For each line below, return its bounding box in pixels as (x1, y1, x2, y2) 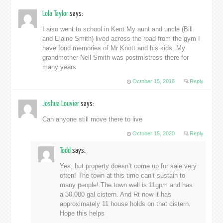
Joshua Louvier (42, 100, 81, 109)
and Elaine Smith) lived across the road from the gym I (42, 35, 201, 43)
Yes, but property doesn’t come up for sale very (59, 162, 197, 170)
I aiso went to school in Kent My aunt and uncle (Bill (42, 25, 193, 33)
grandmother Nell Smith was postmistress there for (42, 54, 189, 62)
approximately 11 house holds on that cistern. (59, 200, 191, 208)
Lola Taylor (42, 9, 70, 18)
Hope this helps (59, 210, 105, 218)
